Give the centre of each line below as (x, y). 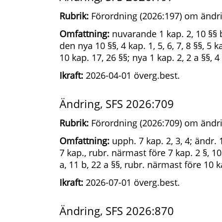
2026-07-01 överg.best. (132, 182)
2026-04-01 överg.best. (132, 75)
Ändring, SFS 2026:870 (117, 211)
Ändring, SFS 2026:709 (117, 104)
